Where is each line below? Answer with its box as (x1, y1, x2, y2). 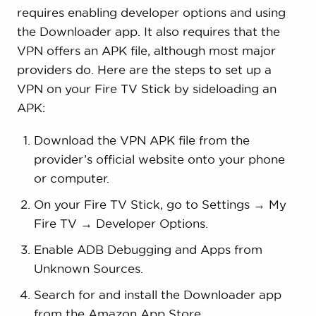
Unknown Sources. (33, 262, 143, 276)
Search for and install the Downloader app (33, 288, 281, 302)
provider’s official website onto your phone (33, 152, 285, 166)
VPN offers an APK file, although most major (16, 44, 276, 58)
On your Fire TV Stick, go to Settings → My (33, 197, 286, 212)
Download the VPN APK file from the (33, 133, 250, 147)
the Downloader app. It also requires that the (16, 25, 280, 39)
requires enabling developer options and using (16, 6, 286, 20)
